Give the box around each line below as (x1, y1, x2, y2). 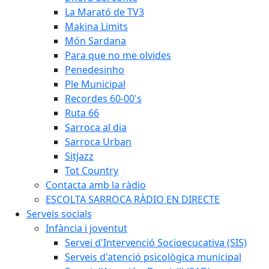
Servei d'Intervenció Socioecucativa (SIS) (65, 236, 247, 249)
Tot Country (65, 164, 118, 177)
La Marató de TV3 (65, 5, 144, 19)
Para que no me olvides (65, 49, 171, 62)
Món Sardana (65, 34, 126, 47)
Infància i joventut (46, 222, 127, 235)
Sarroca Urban (65, 135, 131, 148)
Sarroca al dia (65, 121, 127, 134)
